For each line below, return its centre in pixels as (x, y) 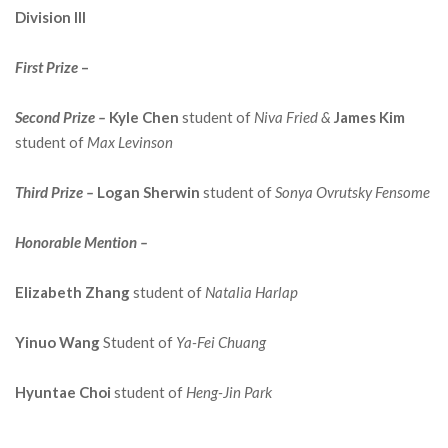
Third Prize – (56, 192)
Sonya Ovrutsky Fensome (352, 192)
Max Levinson (130, 142)
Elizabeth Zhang (72, 292)
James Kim (369, 117)
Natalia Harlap (251, 292)
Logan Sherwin (148, 192)
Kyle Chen (145, 117)
